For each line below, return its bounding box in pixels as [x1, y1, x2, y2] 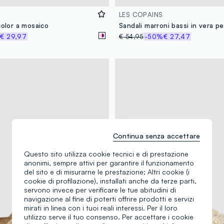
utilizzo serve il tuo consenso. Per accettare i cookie [24, 212, 193, 221]
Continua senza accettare [112, 131, 200, 140]
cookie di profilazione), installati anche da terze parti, [24, 176, 196, 185]
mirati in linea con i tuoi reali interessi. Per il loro [24, 203, 177, 212]
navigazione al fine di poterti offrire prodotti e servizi [24, 194, 194, 203]
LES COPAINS [119, 10, 163, 18]
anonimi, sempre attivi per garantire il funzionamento [24, 158, 194, 167]
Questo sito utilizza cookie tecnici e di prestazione [24, 149, 188, 158]
